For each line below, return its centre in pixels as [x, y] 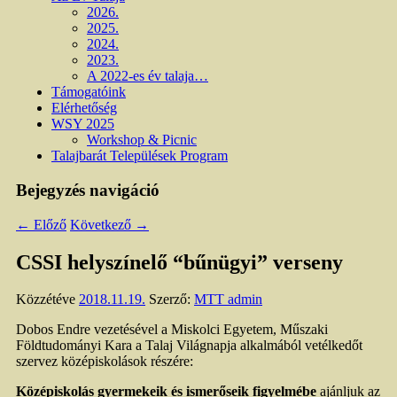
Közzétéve [47, 300]
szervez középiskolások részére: [105, 362]
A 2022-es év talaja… [148, 76]
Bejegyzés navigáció [88, 190]
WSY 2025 [83, 124]
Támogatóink [89, 92]
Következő [102, 224]
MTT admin [228, 300]
